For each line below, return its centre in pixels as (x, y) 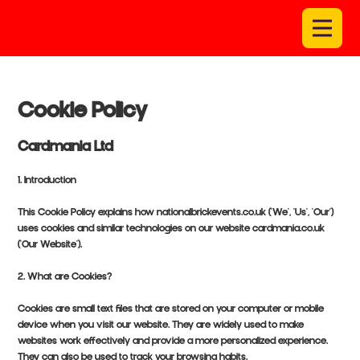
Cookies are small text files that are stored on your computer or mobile (171, 310)
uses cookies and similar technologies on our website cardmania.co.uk (172, 229)
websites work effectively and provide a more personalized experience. (173, 342)
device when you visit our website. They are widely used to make (161, 326)
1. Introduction (47, 181)
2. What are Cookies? (65, 278)
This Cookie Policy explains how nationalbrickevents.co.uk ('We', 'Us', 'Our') (176, 213)
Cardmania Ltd (66, 148)
